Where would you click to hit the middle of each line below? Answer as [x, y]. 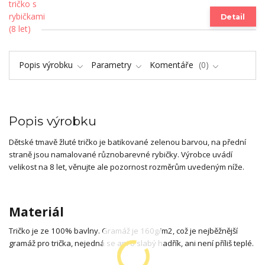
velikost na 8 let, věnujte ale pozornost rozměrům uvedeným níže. [127, 167]
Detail [233, 17]
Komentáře [173, 64]
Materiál [36, 212]
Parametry [111, 64]
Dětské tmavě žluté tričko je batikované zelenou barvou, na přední [127, 142]
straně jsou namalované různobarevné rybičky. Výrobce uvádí [121, 154]
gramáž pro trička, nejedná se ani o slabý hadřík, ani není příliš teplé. [131, 243]
